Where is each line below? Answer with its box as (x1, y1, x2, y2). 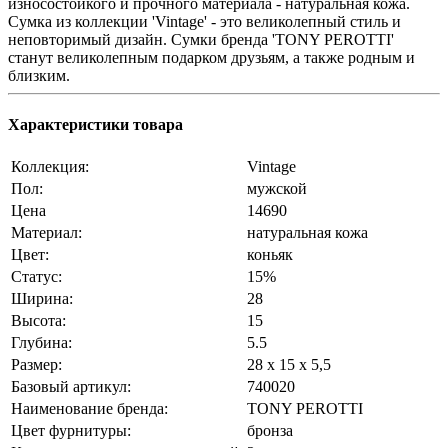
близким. (8, 66, 70, 84)
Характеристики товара (8, 116, 183, 134)
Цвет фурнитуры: (11, 422, 131, 440)
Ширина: (11, 290, 73, 308)
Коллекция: (11, 158, 89, 176)
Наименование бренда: (11, 400, 168, 418)
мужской (247, 180, 307, 198)
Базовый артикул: (11, 378, 131, 396)
